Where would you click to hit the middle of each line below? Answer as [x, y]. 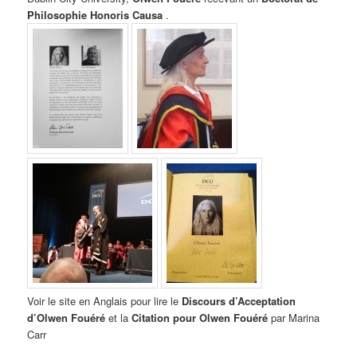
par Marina [294, 317]
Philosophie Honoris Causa [95, 14]
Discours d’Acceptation [239, 300]
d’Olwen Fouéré [67, 317]
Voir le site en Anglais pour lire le [105, 300]
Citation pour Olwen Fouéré [198, 317]
